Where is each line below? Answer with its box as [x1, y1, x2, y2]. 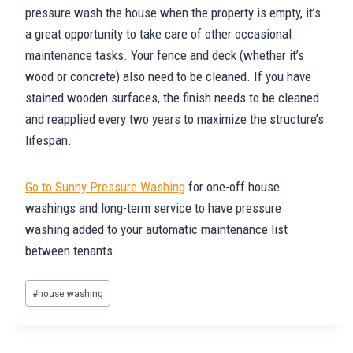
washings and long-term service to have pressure [25, 199, 281, 216]
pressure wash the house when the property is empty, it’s [25, 4, 321, 20]
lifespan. [25, 132, 72, 148]
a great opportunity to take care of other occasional [25, 25, 292, 42]
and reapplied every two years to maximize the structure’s [25, 110, 324, 127]
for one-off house [185, 178, 280, 195]
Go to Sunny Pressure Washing [25, 178, 185, 195]
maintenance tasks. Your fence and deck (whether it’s [25, 46, 304, 63]
